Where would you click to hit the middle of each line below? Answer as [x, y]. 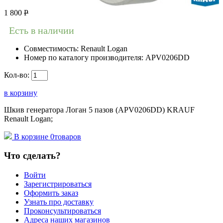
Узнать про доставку [59, 202]
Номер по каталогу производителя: [85, 57]
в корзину [21, 93]
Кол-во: [18, 75]
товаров [68, 136]
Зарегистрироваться [58, 184]
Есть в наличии [42, 30]
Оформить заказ [51, 193]
